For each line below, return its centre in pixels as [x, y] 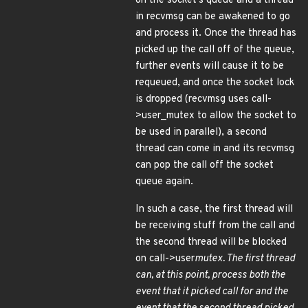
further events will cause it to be [210, 66]
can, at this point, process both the [210, 275]
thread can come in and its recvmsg [215, 149]
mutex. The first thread [245, 259]
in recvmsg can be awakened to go [213, 17]
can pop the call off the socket [205, 165]
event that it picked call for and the [212, 292]
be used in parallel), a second [201, 132]
